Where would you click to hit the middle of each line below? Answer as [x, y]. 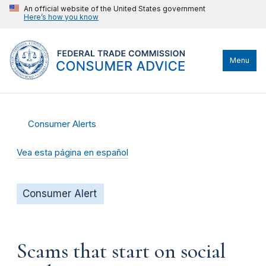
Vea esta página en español [72, 153]
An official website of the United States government [115, 9]
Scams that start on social [121, 251]
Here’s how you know [61, 17]
